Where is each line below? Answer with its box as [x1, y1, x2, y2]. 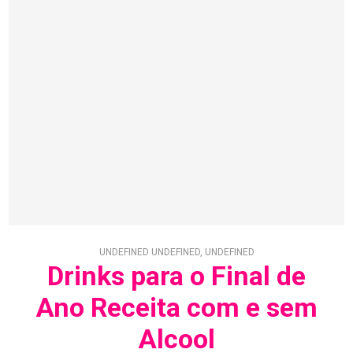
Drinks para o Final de [47, 260, 306, 292]
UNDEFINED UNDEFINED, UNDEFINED [98, 247, 255, 258]
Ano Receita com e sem [35, 292, 318, 324]
